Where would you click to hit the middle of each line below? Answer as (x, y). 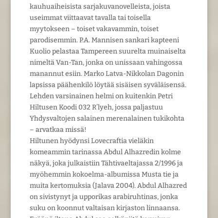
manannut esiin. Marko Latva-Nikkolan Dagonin (107, 73)
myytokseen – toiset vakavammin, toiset (94, 29)
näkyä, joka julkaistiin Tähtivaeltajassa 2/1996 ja (106, 163)
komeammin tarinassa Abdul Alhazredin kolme (105, 152)
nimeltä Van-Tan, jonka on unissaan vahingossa (106, 62)
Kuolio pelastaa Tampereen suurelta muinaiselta (108, 51)
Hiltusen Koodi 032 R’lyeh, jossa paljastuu (96, 107)
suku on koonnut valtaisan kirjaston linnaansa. (105, 208)
